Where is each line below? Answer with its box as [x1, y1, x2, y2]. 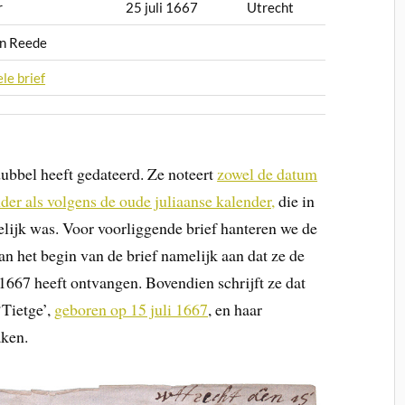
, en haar [208, 298, 263, 321]
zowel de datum [217, 163, 318, 185]
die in [275, 190, 316, 212]
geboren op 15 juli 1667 [54, 298, 209, 321]
